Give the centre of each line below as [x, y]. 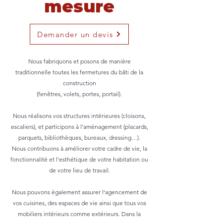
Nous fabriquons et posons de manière [79, 61]
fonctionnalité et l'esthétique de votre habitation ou [79, 159]
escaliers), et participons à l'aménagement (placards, [79, 127]
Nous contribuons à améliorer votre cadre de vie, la [79, 148]
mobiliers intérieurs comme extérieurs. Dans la [79, 214]
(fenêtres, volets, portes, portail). [79, 94]
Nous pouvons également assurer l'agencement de [79, 192]
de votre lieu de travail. [79, 170]
